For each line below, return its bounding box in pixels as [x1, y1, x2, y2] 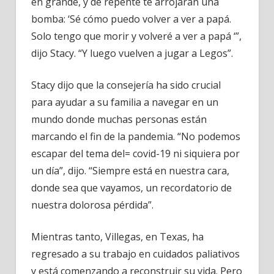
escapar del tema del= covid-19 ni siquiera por [31, 147, 240, 160]
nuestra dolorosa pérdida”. [31, 198, 154, 212]
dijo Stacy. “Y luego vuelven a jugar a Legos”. [31, 46, 233, 60]
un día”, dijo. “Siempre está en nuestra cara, [31, 164, 229, 177]
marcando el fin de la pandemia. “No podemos [31, 130, 240, 143]
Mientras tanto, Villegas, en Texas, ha [31, 230, 204, 243]
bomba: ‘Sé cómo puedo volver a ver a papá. [31, 12, 231, 26]
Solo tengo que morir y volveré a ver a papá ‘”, [31, 29, 242, 43]
